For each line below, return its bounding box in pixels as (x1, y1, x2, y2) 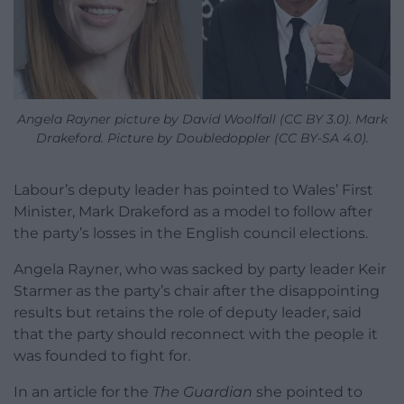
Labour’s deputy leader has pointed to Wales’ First (14, 180, 373, 198)
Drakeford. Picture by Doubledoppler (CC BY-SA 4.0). (35, 129, 369, 146)
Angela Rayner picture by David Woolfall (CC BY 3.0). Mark (16, 110, 388, 127)
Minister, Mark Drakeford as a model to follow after (14, 202, 372, 220)
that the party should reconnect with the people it (14, 325, 378, 343)
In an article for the (14, 382, 152, 400)
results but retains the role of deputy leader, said (14, 303, 362, 321)
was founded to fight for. (14, 346, 190, 364)
